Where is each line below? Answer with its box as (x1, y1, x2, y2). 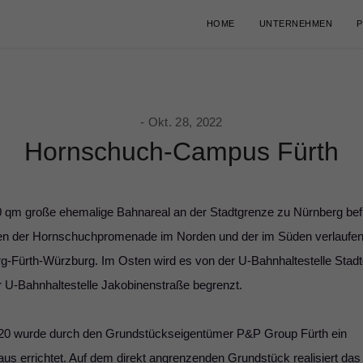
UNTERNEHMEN (258, 19, 332, 28)
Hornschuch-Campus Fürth (24, 137, 339, 166)
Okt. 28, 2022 (147, 115, 223, 129)
